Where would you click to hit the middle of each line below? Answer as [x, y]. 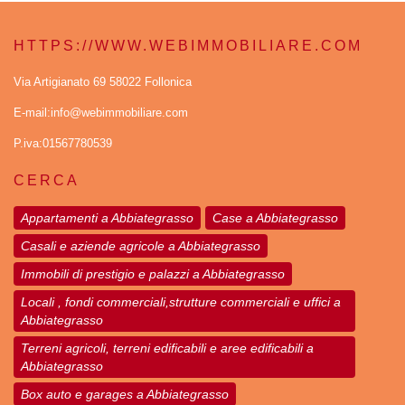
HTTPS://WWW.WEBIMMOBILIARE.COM [188, 46]
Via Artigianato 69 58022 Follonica [103, 82]
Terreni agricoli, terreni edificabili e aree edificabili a [167, 348]
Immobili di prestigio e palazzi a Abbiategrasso [153, 274]
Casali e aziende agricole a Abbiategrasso [141, 246]
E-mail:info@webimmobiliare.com [101, 113]
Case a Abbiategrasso [275, 218]
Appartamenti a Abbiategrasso [107, 218]
